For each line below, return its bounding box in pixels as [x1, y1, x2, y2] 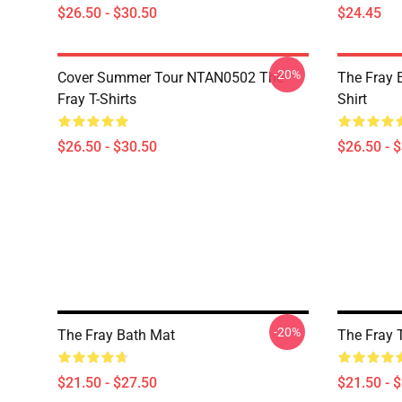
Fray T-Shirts [57, 91, 136, 108]
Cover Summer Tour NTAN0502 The [57, 69, 284, 86]
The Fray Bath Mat [57, 327, 175, 344]
